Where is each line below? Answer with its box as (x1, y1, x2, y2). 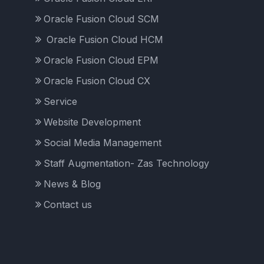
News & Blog (43, 178, 101, 190)
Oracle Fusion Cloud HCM (43, 34, 163, 46)
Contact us (43, 199, 92, 211)
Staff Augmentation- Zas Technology (43, 157, 209, 170)
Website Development (43, 116, 141, 128)
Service (43, 95, 77, 108)
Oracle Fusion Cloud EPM (43, 54, 159, 67)
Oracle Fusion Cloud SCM (43, 13, 159, 25)
